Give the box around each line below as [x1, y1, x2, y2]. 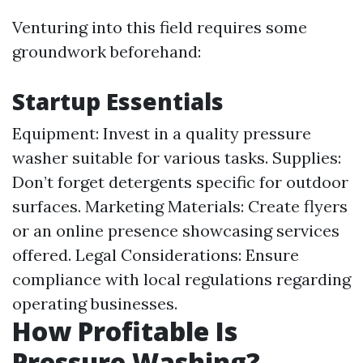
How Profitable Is [12, 314, 237, 348]
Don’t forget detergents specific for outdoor [12, 172, 348, 192]
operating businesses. [12, 293, 177, 314]
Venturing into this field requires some [12, 17, 307, 37]
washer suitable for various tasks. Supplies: [12, 147, 341, 168]
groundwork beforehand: [12, 41, 201, 62]
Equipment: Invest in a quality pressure [12, 123, 311, 143]
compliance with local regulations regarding [12, 269, 351, 289]
